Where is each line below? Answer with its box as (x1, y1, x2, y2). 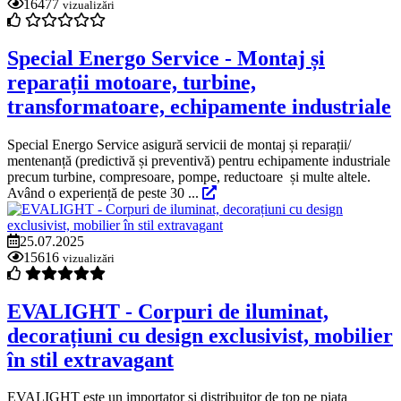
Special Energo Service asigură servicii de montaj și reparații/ (7, 136, 351, 152)
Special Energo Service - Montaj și (7, 46, 325, 70)
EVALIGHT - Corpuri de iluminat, (7, 299, 328, 323)
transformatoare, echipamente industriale (7, 94, 391, 118)
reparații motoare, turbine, (7, 70, 256, 94)
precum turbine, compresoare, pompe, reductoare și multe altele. (7, 168, 371, 184)
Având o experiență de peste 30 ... (7, 184, 202, 200)
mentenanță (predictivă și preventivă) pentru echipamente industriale (7, 152, 394, 168)
